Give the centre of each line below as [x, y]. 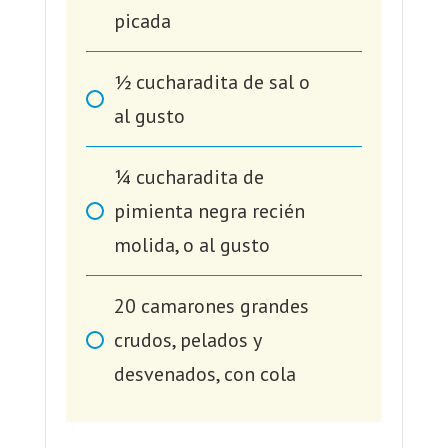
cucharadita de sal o [222, 82]
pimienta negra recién [209, 211]
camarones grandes [224, 306]
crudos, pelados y [187, 340]
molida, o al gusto [191, 245]
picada [142, 21]
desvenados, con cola [204, 374]
